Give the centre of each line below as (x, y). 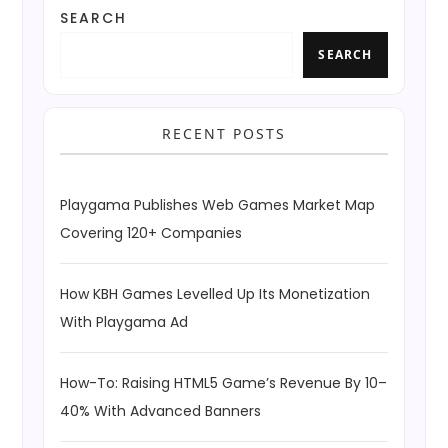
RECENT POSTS (224, 134)
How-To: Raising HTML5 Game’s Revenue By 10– (224, 383)
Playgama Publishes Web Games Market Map (218, 205)
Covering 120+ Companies (151, 233)
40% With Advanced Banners (161, 411)
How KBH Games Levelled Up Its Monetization (215, 294)
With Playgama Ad (124, 322)
